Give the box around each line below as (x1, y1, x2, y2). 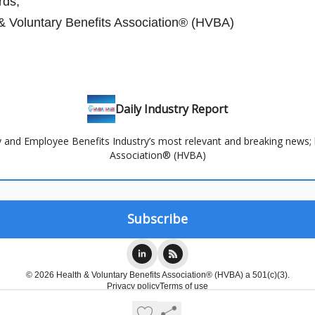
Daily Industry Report (115, 101, 228, 117)
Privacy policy (107, 281, 160, 292)
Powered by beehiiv (128, 297, 204, 310)
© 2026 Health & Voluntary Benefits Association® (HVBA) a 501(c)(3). (25, 270, 290, 281)
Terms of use (160, 281, 208, 292)
